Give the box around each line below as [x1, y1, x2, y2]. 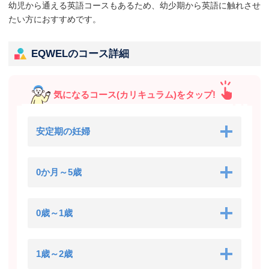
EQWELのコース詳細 [31, 47, 129, 59]
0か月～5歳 [36, 166, 82, 177]
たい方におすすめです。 [8, 14, 101, 24]
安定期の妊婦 [36, 125, 90, 136]
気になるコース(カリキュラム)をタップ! [53, 89, 216, 100]
